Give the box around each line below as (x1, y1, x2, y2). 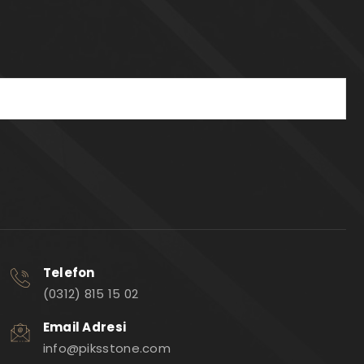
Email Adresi (42, 318, 127, 336)
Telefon (42, 264, 95, 282)
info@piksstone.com (42, 340, 171, 357)
